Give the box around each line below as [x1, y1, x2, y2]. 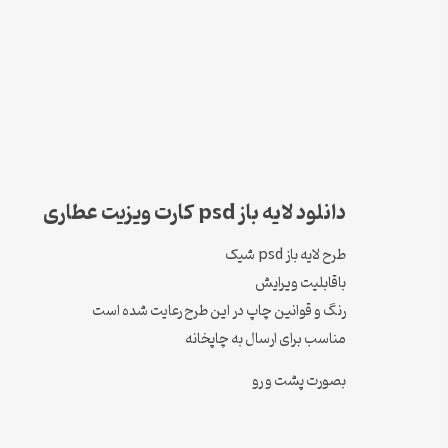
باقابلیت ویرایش [255, 272, 346, 294]
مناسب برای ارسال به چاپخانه [185, 328, 346, 350]
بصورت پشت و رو [252, 371, 346, 393]
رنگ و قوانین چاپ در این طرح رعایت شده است [92, 300, 346, 322]
